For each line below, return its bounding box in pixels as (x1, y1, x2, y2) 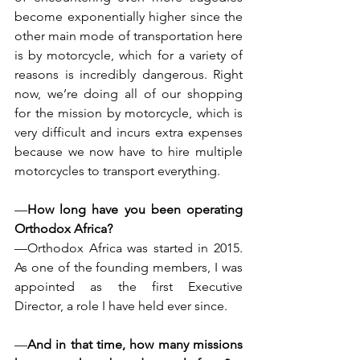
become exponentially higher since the (14, 9, 243, 24)
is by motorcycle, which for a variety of (14, 47, 243, 63)
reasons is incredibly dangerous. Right (14, 67, 243, 82)
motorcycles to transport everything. (14, 163, 220, 178)
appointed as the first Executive (14, 279, 243, 294)
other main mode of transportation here (14, 28, 243, 43)
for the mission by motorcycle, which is (14, 105, 243, 121)
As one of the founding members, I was (14, 260, 243, 275)
